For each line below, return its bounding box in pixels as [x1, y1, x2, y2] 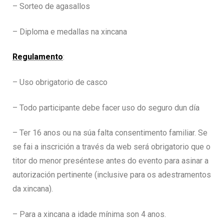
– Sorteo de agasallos [12, 1, 90, 11]
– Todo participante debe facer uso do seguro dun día [12, 102, 199, 112]
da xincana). [12, 184, 53, 194]
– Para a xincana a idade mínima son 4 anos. [12, 209, 166, 219]
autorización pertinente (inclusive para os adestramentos [12, 170, 211, 180]
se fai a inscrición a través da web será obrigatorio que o [12, 142, 210, 152]
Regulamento [12, 52, 63, 62]
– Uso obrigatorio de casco [12, 77, 107, 87]
